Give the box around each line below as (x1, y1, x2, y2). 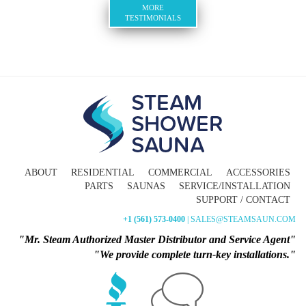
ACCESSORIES (226, 167, 290, 178)
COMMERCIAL (148, 167, 212, 178)
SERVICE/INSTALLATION (179, 181, 290, 191)
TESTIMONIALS (125, 14, 181, 22)
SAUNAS (127, 181, 165, 191)
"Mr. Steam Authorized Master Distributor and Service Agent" (18, 234, 296, 245)
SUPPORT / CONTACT (196, 195, 290, 205)
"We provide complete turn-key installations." (94, 249, 296, 260)
